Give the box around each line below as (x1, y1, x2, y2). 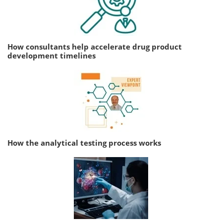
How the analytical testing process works (7, 137, 161, 148)
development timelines (7, 50, 96, 60)
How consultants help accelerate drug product (7, 41, 182, 52)
